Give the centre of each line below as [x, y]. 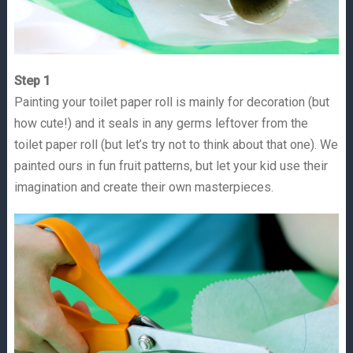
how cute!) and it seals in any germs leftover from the [161, 124]
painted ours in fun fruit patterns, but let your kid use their [171, 166]
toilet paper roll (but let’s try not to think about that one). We [176, 145]
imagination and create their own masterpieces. [143, 188]
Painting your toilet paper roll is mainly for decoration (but [171, 102]
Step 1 [32, 81]
